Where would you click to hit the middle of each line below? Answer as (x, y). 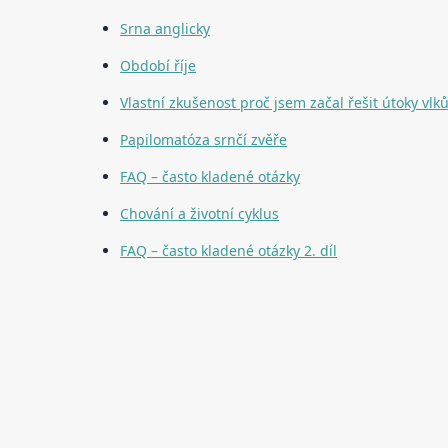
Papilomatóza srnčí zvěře (204, 140)
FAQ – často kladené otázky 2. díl (229, 251)
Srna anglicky (165, 29)
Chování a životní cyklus (200, 214)
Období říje (158, 66)
